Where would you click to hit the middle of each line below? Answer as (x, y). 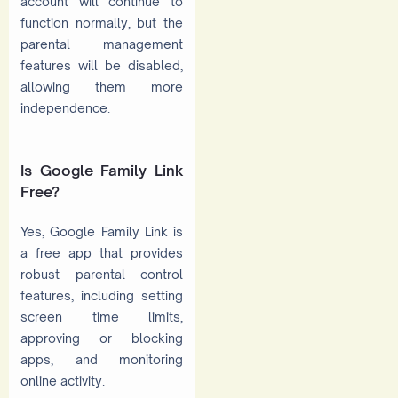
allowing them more (102, 86)
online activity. (63, 381)
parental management (102, 44)
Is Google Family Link (102, 170)
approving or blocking (102, 338)
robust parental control (102, 275)
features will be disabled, (102, 65)
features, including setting (102, 296)
